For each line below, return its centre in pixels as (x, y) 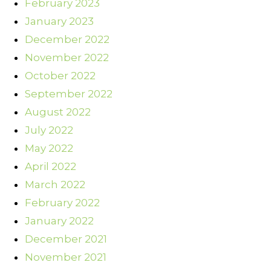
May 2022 (49, 149)
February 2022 (62, 203)
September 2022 (69, 94)
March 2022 (55, 185)
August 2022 (58, 112)
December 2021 (66, 239)
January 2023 (59, 21)
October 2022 (60, 76)
